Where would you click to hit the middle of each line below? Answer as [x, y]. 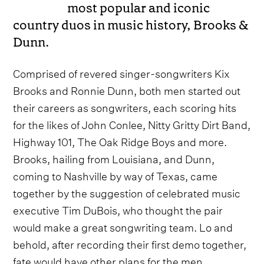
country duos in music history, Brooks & [131, 25]
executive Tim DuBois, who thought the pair [118, 209]
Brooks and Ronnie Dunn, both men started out [127, 90]
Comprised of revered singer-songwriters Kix [122, 72]
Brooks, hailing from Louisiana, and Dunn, [114, 158]
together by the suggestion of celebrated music [127, 192]
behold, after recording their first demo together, [130, 243]
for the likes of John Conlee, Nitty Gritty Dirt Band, [132, 124]
